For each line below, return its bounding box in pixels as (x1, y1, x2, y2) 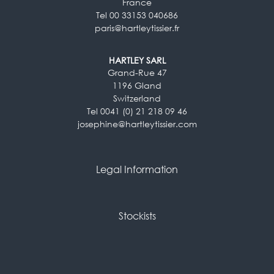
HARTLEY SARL (108, 54, 166, 65)
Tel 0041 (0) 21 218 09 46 (87, 105, 187, 116)
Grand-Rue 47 (107, 67, 167, 78)
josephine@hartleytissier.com (77, 118, 197, 129)
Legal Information (96, 163, 178, 176)
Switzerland (113, 92, 161, 103)
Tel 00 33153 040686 (96, 9, 178, 20)
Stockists (118, 210, 156, 223)
